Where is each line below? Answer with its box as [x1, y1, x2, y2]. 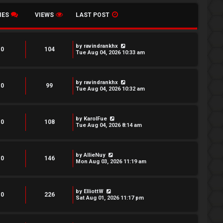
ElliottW [84, 188, 104, 195]
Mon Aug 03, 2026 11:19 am [76, 158, 146, 165]
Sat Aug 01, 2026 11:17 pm [76, 195, 144, 201]
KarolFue [84, 115, 107, 122]
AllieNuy [84, 152, 106, 158]
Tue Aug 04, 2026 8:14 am [76, 122, 142, 128]
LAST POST [76, 11, 110, 18]
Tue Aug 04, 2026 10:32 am [76, 86, 145, 92]
